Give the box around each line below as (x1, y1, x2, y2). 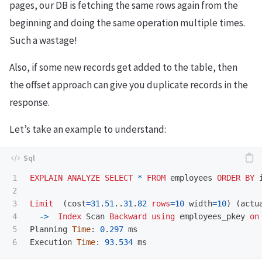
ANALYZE (67, 173, 100, 182)
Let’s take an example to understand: (9, 122, 166, 136)
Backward (109, 211, 147, 221)
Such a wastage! (9, 33, 77, 47)
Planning (30, 224, 67, 234)
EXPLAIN (30, 173, 63, 182)
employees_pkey (180, 211, 245, 221)
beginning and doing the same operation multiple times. (9, 16, 245, 29)
